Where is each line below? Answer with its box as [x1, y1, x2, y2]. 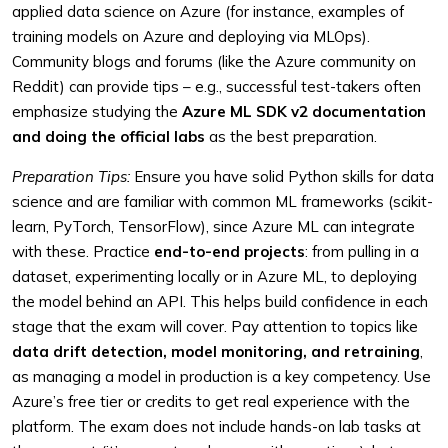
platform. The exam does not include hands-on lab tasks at [12, 417, 421, 436]
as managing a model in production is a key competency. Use [12, 367, 431, 386]
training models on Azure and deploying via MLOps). [12, 27, 370, 46]
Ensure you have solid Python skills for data [130, 167, 434, 186]
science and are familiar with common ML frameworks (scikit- [12, 192, 433, 211]
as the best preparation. [205, 127, 377, 146]
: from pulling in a [305, 242, 419, 261]
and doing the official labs [12, 127, 205, 146]
